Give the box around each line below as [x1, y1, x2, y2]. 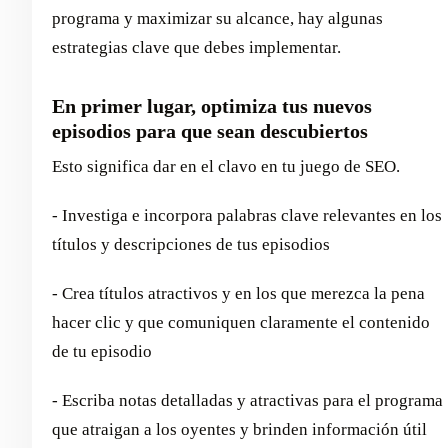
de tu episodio [52, 341, 152, 361]
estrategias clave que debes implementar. [52, 37, 341, 57]
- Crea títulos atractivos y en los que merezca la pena [52, 283, 425, 303]
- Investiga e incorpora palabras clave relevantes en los [52, 205, 442, 225]
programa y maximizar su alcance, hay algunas [52, 8, 383, 28]
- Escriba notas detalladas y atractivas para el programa [52, 390, 443, 410]
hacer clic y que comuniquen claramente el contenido [52, 312, 430, 332]
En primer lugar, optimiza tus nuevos [52, 94, 372, 117]
